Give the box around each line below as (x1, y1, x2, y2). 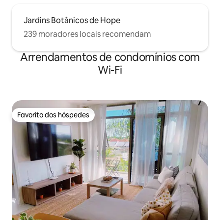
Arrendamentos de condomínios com (20, 50, 200, 64)
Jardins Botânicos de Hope (24, 15, 120, 26)
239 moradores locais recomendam (24, 28, 151, 39)
